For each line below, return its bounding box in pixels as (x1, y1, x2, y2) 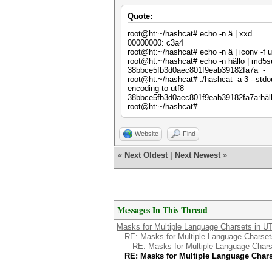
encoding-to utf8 (127, 84, 194, 93)
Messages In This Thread (117, 203, 208, 216)
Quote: (127, 12, 152, 21)
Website (135, 130, 158, 137)
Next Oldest (124, 151, 168, 160)
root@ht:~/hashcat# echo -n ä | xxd (127, 29, 252, 38)
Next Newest (175, 151, 220, 160)
